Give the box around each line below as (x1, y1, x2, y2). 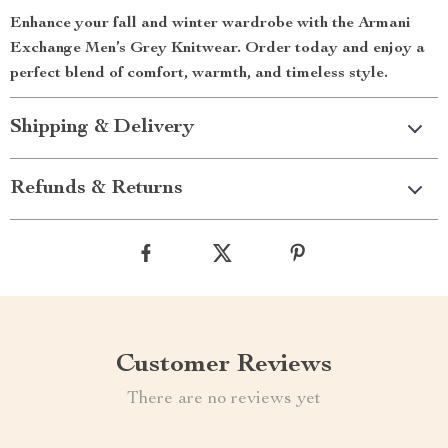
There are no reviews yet (127, 390, 321, 408)
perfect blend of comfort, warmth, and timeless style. (10, 66, 388, 82)
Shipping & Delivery (10, 118, 194, 138)
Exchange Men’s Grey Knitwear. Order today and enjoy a (10, 41, 425, 57)
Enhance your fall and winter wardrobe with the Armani (10, 16, 411, 32)
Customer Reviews (116, 352, 332, 378)
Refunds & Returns (10, 179, 183, 199)
